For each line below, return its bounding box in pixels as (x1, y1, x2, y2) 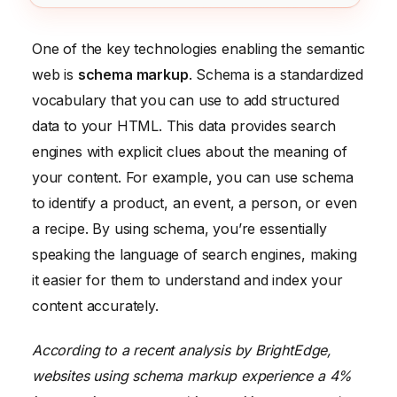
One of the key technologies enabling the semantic (32, 40, 365, 58)
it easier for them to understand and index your (32, 271, 343, 290)
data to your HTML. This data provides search (32, 117, 337, 136)
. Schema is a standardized (188, 66, 363, 84)
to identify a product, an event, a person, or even (32, 194, 358, 213)
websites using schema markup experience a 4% (32, 366, 353, 385)
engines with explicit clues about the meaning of (32, 143, 347, 161)
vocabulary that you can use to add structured (32, 91, 340, 110)
